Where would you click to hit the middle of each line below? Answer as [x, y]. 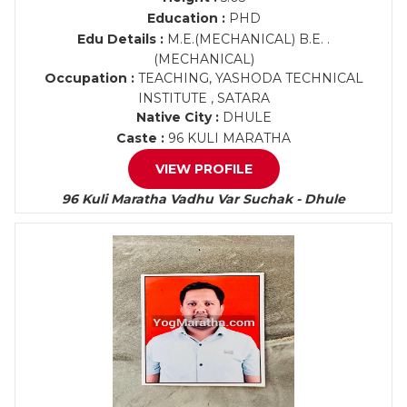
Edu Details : [120, 39]
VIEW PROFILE [203, 169]
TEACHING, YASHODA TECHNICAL [248, 78]
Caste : [140, 138]
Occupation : [89, 78]
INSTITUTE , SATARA [203, 98]
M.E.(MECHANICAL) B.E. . [247, 39]
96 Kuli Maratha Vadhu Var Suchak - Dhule [203, 199]
